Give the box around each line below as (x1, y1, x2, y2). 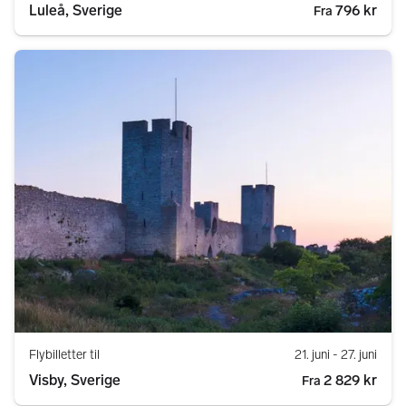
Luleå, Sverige (29, 2, 122, 20)
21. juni (295, 347, 330, 363)
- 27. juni (330, 347, 377, 363)
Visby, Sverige (29, 372, 121, 390)
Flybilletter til (29, 347, 100, 363)
